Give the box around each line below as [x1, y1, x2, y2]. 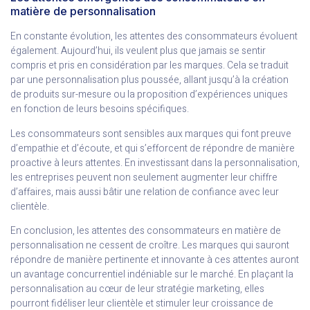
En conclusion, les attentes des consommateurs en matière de [10, 223, 281, 238]
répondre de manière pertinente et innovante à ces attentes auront [10, 252, 299, 267]
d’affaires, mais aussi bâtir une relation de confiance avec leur [10, 184, 279, 199]
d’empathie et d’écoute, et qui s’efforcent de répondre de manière [10, 140, 295, 156]
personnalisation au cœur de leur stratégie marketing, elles [10, 281, 264, 296]
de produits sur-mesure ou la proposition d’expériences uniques [10, 87, 288, 102]
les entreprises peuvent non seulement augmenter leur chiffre [10, 170, 277, 185]
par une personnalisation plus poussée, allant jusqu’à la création [10, 73, 289, 88]
